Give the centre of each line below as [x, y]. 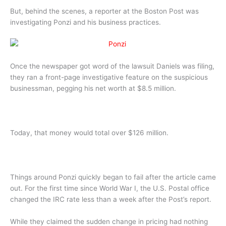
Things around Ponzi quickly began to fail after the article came [113, 177]
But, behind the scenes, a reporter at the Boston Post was [104, 11]
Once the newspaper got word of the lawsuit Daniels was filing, [112, 66]
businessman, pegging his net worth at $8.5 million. [93, 89]
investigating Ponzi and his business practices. [86, 22]
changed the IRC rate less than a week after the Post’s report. [111, 199]
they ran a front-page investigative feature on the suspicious [109, 77]
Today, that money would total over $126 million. [89, 133]
